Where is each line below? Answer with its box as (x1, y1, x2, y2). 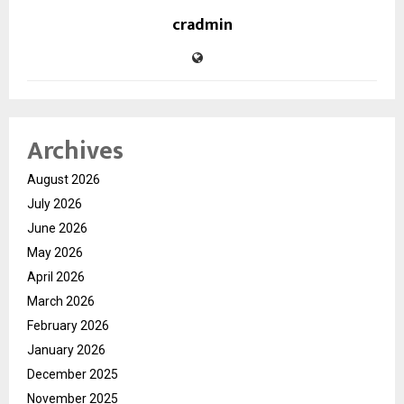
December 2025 (27, 366, 118, 381)
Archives (27, 129, 124, 172)
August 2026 (27, 171, 100, 187)
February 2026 (27, 317, 109, 333)
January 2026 (27, 342, 106, 357)
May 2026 (27, 244, 83, 260)
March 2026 (27, 293, 95, 308)
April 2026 (27, 269, 85, 284)
